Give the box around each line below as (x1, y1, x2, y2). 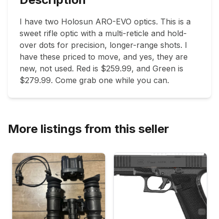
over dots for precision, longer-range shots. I (20, 40, 187, 50)
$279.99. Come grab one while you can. (20, 75, 172, 86)
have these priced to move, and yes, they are (20, 52, 188, 62)
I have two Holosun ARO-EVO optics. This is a (20, 17, 191, 27)
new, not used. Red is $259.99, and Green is (20, 64, 183, 74)
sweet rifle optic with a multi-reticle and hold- (20, 28, 187, 39)
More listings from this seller (8, 122, 169, 136)
